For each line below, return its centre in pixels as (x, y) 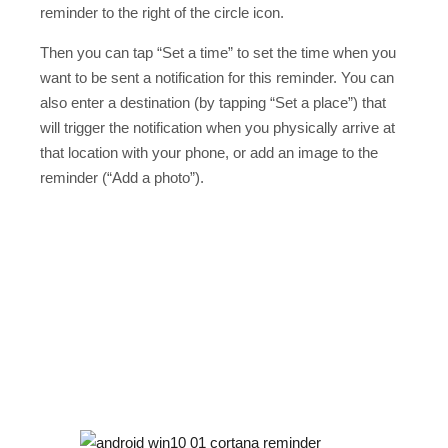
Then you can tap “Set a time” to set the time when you (218, 52)
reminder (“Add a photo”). (122, 177)
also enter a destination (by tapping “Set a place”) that (213, 102)
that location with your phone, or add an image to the (209, 152)
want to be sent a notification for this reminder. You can (217, 77)
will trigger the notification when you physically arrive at (217, 127)
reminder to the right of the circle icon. (162, 12)
